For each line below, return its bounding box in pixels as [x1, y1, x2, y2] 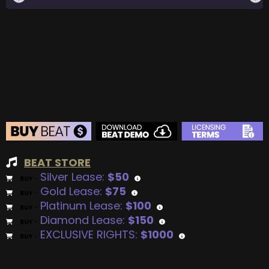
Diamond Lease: [40, 212, 128, 228]
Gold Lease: [40, 183, 105, 199]
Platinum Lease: [40, 198, 125, 213]
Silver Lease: [40, 169, 107, 184]
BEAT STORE [24, 154, 91, 170]
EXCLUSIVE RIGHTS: [40, 226, 141, 242]
